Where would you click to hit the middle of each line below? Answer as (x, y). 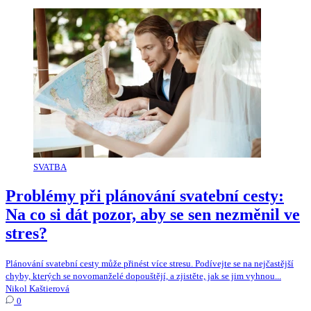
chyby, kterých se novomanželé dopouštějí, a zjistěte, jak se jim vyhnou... (143, 276)
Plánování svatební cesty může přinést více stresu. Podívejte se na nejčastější (150, 263)
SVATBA (50, 167)
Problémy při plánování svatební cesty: (145, 195)
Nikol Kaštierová (37, 288)
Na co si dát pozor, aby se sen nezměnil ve (153, 214)
